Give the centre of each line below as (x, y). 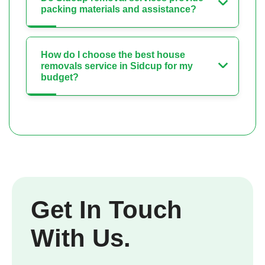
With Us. (81, 238)
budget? (60, 77)
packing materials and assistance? (119, 9)
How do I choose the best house (113, 55)
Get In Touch (106, 210)
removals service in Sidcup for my (117, 66)
